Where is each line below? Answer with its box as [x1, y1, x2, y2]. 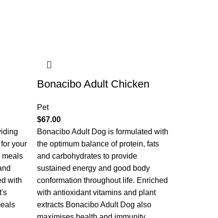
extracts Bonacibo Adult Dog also [37, 200, 151, 209]
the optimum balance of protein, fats [37, 140, 159, 148]
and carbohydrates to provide [37, 152, 137, 160]
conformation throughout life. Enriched [37, 176, 168, 184]
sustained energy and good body [37, 164, 150, 172]
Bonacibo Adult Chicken [37, 78, 149, 90]
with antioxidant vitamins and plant [37, 188, 156, 197]
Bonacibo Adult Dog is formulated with [37, 127, 168, 136]
